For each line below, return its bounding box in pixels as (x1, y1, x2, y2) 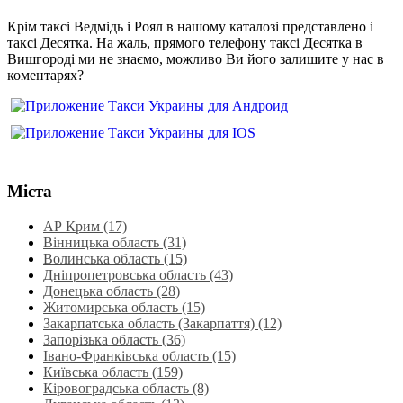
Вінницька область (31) (43, 235, 186, 251)
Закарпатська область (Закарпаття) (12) (43, 316, 282, 332)
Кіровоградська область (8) (43, 381, 209, 397)
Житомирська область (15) (43, 300, 205, 316)
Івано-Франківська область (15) (43, 348, 236, 364)
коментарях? (7, 67, 84, 83)
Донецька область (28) (43, 283, 180, 300)
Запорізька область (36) (43, 332, 185, 348)
